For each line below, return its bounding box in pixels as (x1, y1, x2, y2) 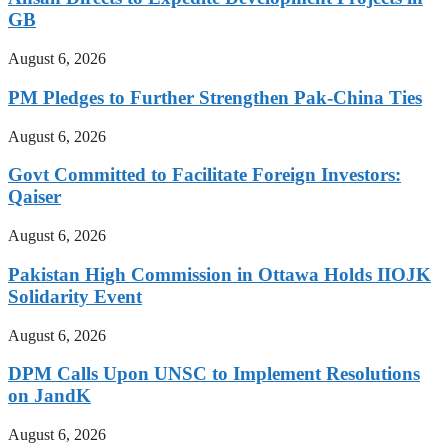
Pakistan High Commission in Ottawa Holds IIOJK (8, 263, 431, 285)
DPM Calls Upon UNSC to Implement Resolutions (8, 363, 420, 385)
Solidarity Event (8, 285, 142, 307)
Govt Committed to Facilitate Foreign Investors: (8, 164, 401, 186)
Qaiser (8, 186, 61, 208)
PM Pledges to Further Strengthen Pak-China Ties (8, 86, 422, 108)
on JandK (8, 385, 91, 407)
